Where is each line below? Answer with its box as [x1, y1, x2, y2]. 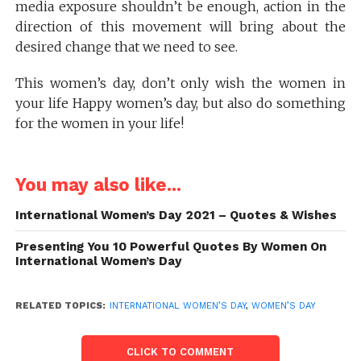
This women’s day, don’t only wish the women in [15, 75, 346, 92]
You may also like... [15, 174, 181, 196]
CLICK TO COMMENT [127, 346, 234, 359]
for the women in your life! [15, 115, 184, 132]
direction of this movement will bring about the [15, 19, 346, 35]
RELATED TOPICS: [15, 301, 106, 312]
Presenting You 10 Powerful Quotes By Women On [15, 239, 326, 255]
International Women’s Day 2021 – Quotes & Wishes [15, 208, 337, 223]
